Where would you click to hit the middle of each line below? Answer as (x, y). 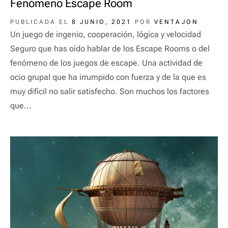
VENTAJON (176, 22)
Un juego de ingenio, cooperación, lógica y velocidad (106, 34)
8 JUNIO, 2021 (102, 22)
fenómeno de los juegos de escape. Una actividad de (106, 63)
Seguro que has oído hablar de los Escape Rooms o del (110, 48)
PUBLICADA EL (41, 22)
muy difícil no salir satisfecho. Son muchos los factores (110, 91)
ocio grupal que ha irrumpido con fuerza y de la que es (108, 77)
